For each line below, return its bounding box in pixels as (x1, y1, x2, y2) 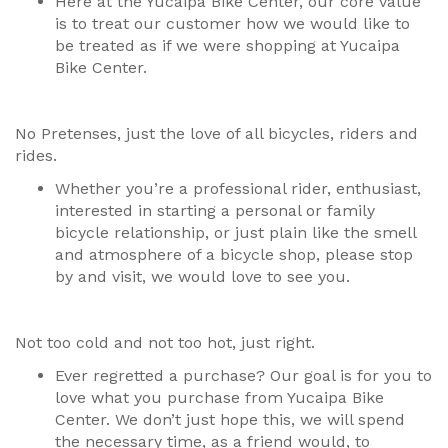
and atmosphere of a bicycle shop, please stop (55, 244, 413, 264)
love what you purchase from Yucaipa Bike (55, 387, 384, 407)
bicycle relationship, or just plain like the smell (55, 222, 416, 242)
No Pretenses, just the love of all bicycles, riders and (15, 123, 418, 143)
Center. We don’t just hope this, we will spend (55, 409, 405, 429)
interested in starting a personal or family (55, 200, 375, 220)
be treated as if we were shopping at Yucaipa (55, 35, 400, 55)
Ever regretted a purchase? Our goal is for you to (55, 365, 432, 385)
